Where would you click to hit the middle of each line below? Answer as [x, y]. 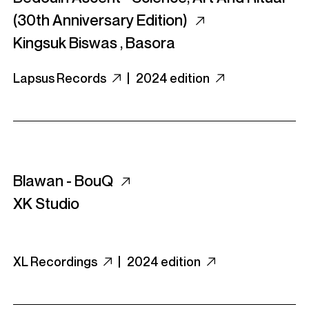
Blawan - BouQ [64, 181]
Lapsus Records [61, 78]
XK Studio [46, 203]
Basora [150, 43]
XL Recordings [56, 261]
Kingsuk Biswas [65, 43]
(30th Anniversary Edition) [102, 20]
